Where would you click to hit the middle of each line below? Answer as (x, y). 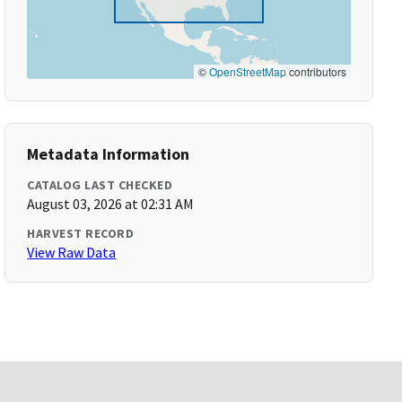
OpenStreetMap (247, 71)
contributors (316, 71)
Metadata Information (109, 154)
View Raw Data (72, 252)
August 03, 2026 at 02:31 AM (111, 204)
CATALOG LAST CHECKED (100, 185)
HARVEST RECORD (81, 233)
